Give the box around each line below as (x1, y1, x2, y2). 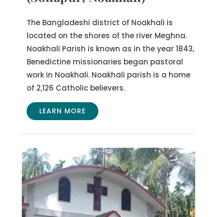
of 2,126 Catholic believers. (26, 82, 125, 93)
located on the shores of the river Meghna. (26, 30, 187, 41)
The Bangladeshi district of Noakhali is (26, 17, 173, 28)
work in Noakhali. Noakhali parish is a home (26, 69, 190, 80)
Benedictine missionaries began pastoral (26, 56, 183, 67)
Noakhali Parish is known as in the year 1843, (26, 43, 194, 54)
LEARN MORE (39, 106, 86, 116)
